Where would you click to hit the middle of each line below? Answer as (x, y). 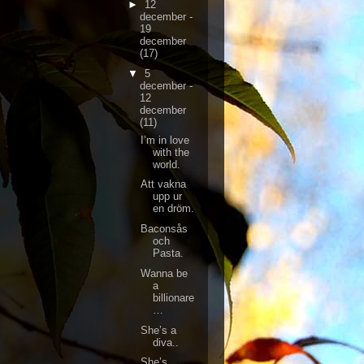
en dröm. (174, 209)
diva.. (166, 342)
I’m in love (165, 140)
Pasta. (169, 253)
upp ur (168, 197)
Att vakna (164, 184)
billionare (174, 297)
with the (171, 152)
